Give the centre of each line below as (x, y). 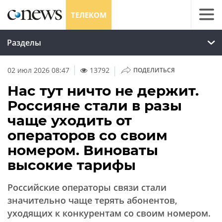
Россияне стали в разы (95, 106)
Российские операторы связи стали (87, 187)
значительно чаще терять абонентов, (92, 200)
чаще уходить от (70, 120)
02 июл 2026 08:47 (38, 70)
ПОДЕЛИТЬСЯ (154, 70)
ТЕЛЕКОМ (89, 15)
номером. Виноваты (83, 150)
